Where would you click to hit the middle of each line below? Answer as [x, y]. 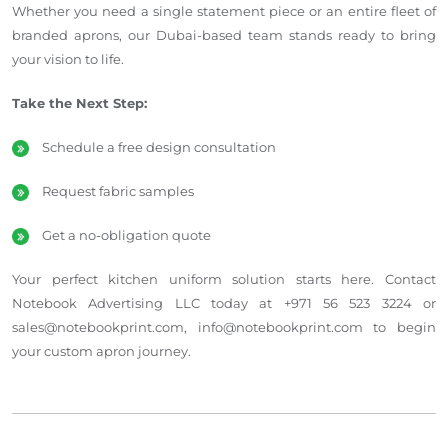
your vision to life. [68, 58]
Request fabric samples [118, 190]
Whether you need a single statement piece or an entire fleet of [224, 10]
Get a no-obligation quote [126, 234]
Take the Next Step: [79, 102]
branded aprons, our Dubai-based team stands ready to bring [224, 34]
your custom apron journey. [101, 350]
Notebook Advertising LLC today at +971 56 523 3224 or [224, 302]
